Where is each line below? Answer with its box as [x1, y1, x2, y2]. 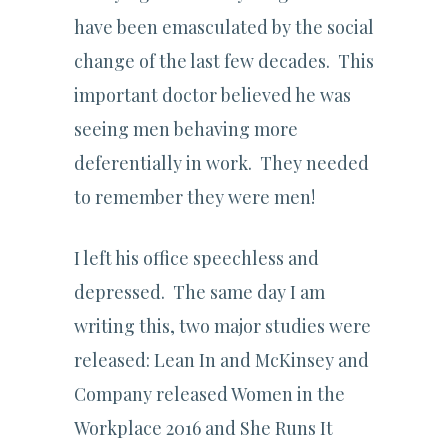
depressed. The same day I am [74, 280, 325, 305]
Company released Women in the [74, 382, 345, 407]
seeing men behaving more [74, 117, 298, 142]
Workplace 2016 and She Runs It [74, 416, 333, 441]
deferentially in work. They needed [74, 151, 369, 176]
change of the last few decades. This [74, 49, 374, 74]
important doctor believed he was [74, 83, 351, 108]
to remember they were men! [74, 185, 315, 210]
